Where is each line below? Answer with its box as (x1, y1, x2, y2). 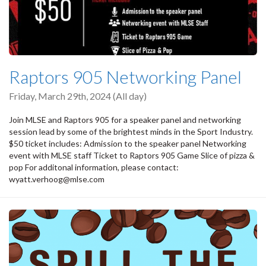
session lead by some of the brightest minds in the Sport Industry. (9, 126, 253, 137)
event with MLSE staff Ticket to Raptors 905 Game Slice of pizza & (9, 150, 255, 160)
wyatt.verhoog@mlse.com (9, 173, 104, 184)
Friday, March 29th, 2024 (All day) (9, 90, 147, 102)
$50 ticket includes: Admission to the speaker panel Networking (9, 138, 246, 148)
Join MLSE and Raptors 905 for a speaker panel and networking (9, 114, 241, 125)
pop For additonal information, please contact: (9, 161, 179, 172)
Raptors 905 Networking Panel (9, 66, 242, 88)
